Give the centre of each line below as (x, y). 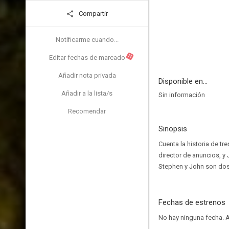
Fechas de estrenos (192, 202)
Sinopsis (173, 129)
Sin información (182, 95)
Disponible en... (183, 81)
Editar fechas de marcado (87, 58)
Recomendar (87, 111)
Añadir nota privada (87, 75)
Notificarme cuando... (87, 40)
